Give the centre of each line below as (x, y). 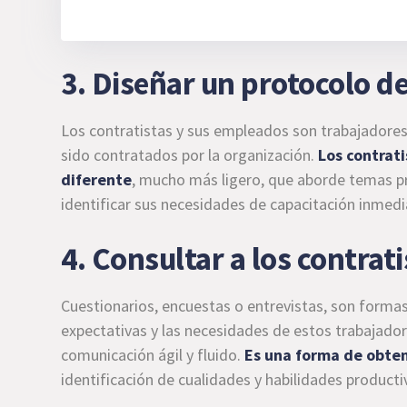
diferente (97, 179)
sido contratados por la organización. (190, 154)
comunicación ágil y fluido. (153, 354)
